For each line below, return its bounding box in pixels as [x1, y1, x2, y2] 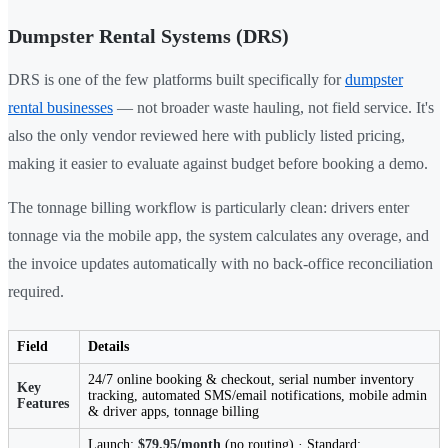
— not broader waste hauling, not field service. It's [113, 99, 434, 117]
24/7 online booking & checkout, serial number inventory [88, 372, 414, 388]
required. [8, 283, 64, 301]
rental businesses [8, 99, 113, 117]
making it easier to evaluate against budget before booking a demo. [8, 155, 428, 173]
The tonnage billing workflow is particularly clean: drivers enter [8, 199, 409, 217]
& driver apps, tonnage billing [88, 404, 259, 420]
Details [88, 339, 129, 355]
